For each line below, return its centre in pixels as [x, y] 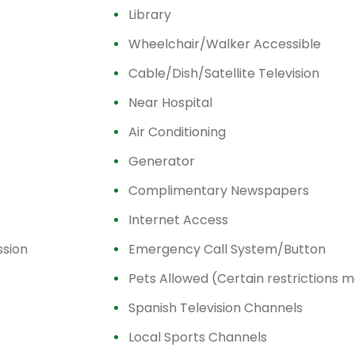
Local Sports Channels [198, 337]
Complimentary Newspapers [219, 191]
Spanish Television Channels [216, 308]
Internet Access [178, 220]
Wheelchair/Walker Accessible [225, 44]
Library [150, 15]
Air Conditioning [177, 132]
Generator [162, 161]
